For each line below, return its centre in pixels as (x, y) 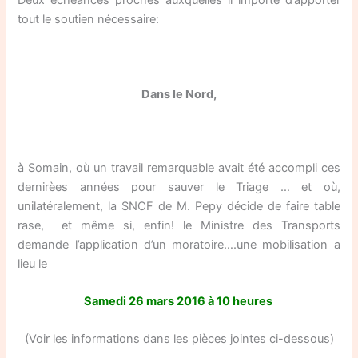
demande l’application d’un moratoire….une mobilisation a (179, 244)
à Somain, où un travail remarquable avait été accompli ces (179, 167)
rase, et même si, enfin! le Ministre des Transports (179, 225)
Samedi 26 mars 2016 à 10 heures (179, 302)
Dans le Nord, (179, 95)
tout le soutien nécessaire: (89, 19)
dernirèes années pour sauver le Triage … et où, (179, 187)
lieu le (33, 263)
